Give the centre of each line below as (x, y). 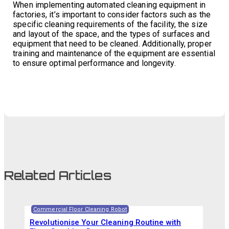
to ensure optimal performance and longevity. (94, 63)
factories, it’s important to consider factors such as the (112, 15)
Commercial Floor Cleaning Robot (80, 209)
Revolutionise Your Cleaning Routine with (106, 222)
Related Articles (58, 175)
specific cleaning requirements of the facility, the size (110, 24)
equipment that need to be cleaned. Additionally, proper (112, 44)
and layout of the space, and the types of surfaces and (111, 34)
